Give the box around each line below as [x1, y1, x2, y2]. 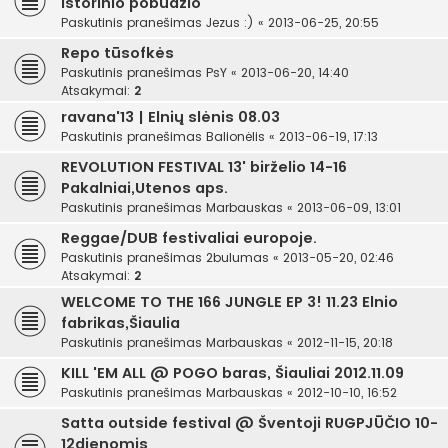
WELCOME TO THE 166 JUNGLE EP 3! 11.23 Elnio [61, 292, 398, 313]
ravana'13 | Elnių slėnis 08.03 [61, 107, 280, 128]
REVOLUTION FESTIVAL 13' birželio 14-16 [61, 157, 347, 178]
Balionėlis [206, 128, 265, 146]
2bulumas [206, 249, 269, 267]
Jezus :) [206, 14, 254, 32]
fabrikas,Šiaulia [61, 313, 180, 334]
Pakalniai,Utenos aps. [61, 178, 228, 199]
